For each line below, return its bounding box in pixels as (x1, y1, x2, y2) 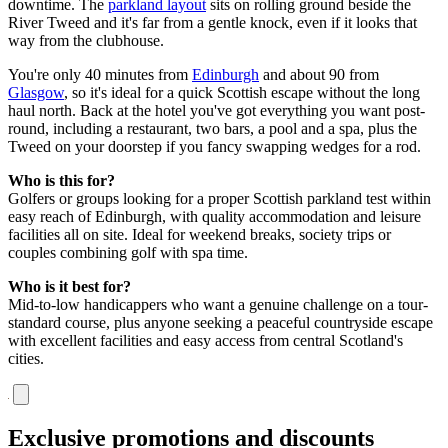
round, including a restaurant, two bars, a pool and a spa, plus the (8, 119, 417, 137)
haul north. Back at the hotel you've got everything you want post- (8, 101, 425, 119)
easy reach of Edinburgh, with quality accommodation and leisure (8, 207, 421, 225)
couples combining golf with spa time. (8, 243, 248, 261)
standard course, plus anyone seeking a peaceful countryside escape (8, 313, 433, 331)
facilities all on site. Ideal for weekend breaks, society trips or (8, 225, 391, 243)
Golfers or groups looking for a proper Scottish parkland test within (8, 189, 431, 207)
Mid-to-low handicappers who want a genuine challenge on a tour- (8, 295, 428, 313)
